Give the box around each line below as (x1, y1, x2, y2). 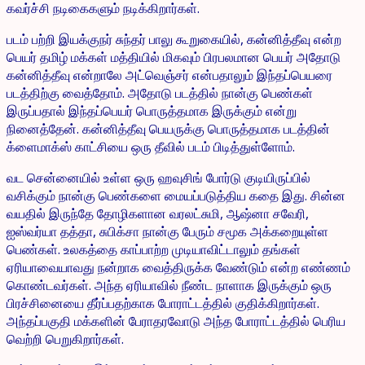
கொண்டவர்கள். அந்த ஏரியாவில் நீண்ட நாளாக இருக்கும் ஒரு (7, 275, 332, 294)
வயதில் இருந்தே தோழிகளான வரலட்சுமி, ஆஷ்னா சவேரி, (7, 204, 309, 222)
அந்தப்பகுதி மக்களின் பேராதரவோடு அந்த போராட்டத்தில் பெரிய (7, 311, 345, 330)
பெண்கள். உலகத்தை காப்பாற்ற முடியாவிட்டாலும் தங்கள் (7, 240, 301, 258)
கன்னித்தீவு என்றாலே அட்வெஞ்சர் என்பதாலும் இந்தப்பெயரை (7, 65, 332, 84)
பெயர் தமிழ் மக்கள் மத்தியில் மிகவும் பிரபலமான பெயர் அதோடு (7, 47, 341, 66)
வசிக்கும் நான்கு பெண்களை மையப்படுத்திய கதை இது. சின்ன (7, 186, 345, 204)
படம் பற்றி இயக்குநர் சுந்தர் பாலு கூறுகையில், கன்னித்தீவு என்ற (7, 29, 341, 48)
